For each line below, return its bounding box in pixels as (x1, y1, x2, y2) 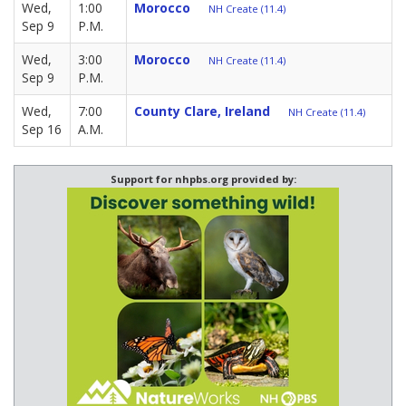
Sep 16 (22, 120, 62, 138)
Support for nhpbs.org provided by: (110, 171, 296, 186)
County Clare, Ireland (134, 101, 270, 120)
